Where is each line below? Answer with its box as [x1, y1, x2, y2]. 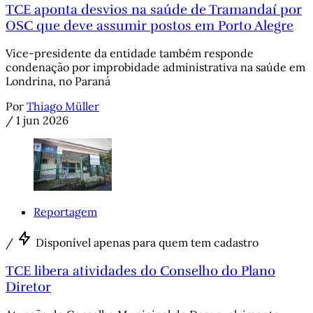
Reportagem [34, 204, 97, 219]
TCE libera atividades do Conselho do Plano [6, 262, 275, 279]
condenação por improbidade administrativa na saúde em [6, 60, 305, 75]
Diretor [6, 278, 51, 295]
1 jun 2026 [16, 113, 68, 128]
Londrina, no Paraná [6, 74, 110, 89]
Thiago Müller [27, 99, 99, 114]
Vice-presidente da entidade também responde [6, 46, 254, 61]
